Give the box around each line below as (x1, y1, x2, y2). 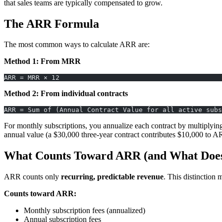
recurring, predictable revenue (61, 172, 164, 181)
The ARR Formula (4, 17, 99, 30)
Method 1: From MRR (4, 57, 81, 66)
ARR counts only (4, 172, 61, 181)
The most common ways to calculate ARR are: (4, 40, 150, 49)
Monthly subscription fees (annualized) (24, 206, 145, 215)
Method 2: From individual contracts (4, 89, 128, 98)
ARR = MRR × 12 (4, 74, 59, 82)
